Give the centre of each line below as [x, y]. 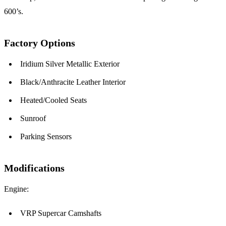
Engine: [16, 189]
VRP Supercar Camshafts [61, 213]
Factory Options [40, 43]
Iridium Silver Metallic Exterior [70, 64]
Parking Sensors [46, 137]
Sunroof [33, 119]
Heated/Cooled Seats [53, 100]
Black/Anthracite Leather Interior [73, 82]
